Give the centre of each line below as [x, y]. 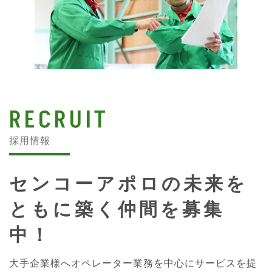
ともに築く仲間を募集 [117, 208]
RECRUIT [59, 120]
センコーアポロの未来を [128, 183]
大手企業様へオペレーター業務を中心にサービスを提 [133, 263]
